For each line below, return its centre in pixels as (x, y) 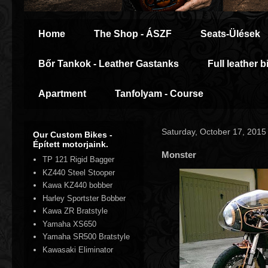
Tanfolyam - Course (159, 94)
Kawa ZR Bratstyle (75, 211)
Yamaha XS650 (70, 224)
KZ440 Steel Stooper (79, 172)
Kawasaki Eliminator (78, 249)
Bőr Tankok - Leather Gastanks (109, 64)
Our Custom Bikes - (73, 135)
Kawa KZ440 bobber (78, 185)
